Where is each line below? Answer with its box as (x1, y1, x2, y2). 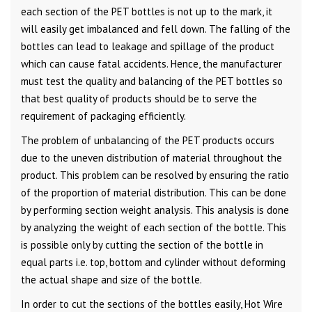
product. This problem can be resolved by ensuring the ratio (21, 168, 289, 182)
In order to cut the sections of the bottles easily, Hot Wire (21, 297, 283, 311)
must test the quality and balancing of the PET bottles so (21, 74, 283, 88)
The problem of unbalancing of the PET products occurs (21, 133, 274, 147)
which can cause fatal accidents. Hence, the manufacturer (21, 56, 282, 70)
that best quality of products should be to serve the (21, 91, 257, 105)
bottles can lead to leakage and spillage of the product (21, 39, 274, 53)
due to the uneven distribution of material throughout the (21, 150, 282, 164)
